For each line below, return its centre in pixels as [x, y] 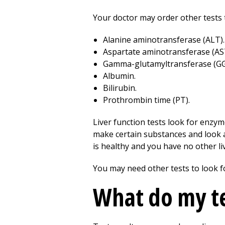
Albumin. [119, 76]
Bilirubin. [120, 88]
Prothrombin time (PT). [146, 100]
